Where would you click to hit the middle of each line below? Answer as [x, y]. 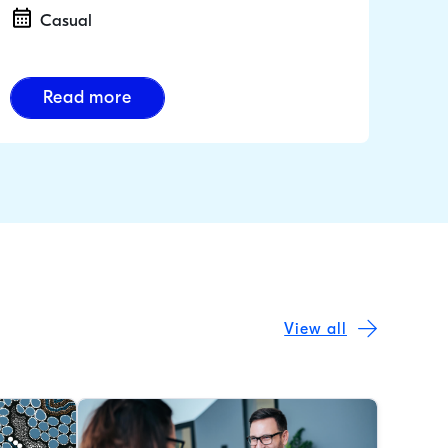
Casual [65, 20]
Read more [87, 97]
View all [315, 328]
